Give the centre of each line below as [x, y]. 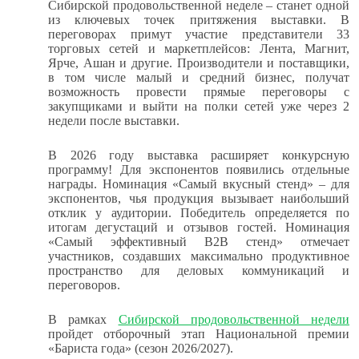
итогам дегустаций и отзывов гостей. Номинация [199, 227]
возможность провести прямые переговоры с [199, 92]
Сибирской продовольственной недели [234, 319]
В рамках [83, 319]
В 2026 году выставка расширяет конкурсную [199, 155]
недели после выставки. [114, 121]
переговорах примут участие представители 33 [199, 34]
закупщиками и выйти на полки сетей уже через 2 [199, 106]
